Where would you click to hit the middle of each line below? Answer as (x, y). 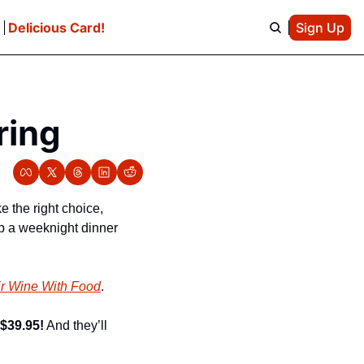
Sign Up (320, 27)
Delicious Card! (56, 27)
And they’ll (76, 325)
